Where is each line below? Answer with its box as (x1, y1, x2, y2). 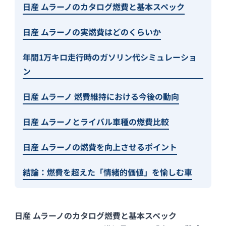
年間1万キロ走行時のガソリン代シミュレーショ (23, 51, 197, 64)
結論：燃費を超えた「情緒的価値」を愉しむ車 (23, 166, 193, 179)
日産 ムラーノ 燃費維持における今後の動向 (23, 90, 180, 103)
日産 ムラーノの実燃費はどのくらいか (23, 26, 161, 38)
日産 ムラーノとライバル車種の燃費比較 (23, 116, 169, 128)
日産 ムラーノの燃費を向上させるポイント (23, 141, 178, 153)
